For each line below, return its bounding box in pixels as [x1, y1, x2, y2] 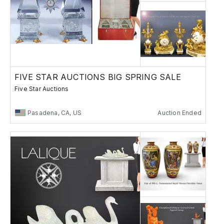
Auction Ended [157, 108, 201, 116]
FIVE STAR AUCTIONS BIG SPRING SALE [14, 71, 181, 82]
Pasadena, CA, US [27, 108, 82, 116]
